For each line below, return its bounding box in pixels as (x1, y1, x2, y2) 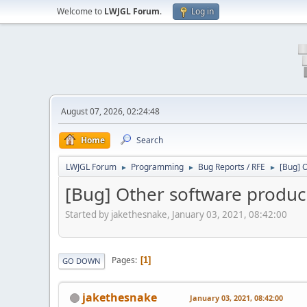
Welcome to (57, 5, 104, 17)
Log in (191, 5, 214, 17)
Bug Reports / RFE (198, 161, 265, 173)
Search (136, 134, 163, 146)
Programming (131, 161, 184, 173)
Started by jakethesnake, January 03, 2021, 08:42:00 (65, 208, 287, 221)
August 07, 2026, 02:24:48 (61, 106, 160, 117)
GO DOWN (62, 255, 101, 266)
